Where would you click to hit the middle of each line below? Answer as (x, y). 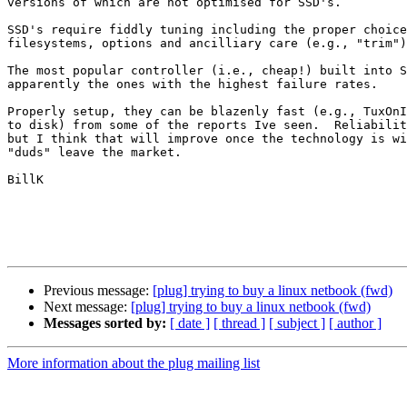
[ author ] (355, 323)
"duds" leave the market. (94, 153)
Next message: (87, 307)
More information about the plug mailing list (134, 363)
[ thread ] (239, 323)
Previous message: (98, 291)
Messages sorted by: (105, 323)
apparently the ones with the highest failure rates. (193, 84)
